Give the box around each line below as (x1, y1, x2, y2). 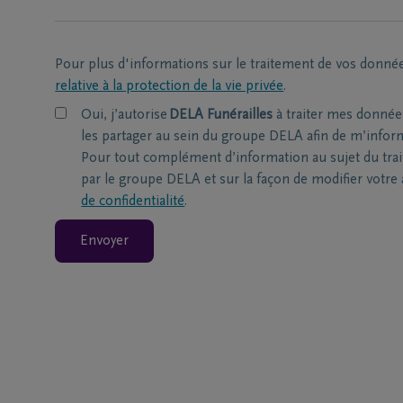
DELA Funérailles (169, 108, 273, 122)
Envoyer (80, 234, 130, 248)
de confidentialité (81, 194, 185, 209)
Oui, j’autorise (81, 108, 170, 122)
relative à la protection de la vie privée (55, 79, 284, 94)
